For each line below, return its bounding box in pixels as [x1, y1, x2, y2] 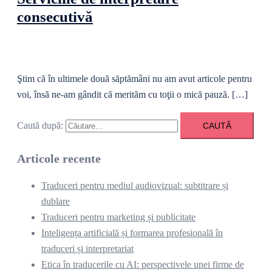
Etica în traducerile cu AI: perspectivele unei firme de [41, 259, 244, 270]
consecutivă [17, 8, 93, 25]
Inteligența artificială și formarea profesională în [41, 228, 223, 239]
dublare [41, 196, 70, 207]
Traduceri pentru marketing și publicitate [41, 212, 195, 223]
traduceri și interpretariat [41, 243, 134, 254]
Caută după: [17, 120, 63, 131]
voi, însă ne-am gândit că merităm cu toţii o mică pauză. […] [17, 89, 248, 100]
